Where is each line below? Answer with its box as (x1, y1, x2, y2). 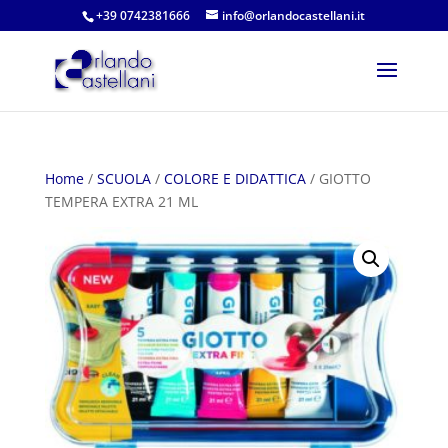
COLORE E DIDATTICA (163, 169, 306, 188)
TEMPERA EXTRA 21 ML (44, 192, 198, 211)
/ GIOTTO (305, 169, 371, 188)
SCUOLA (96, 169, 151, 188)
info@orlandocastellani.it (222, 7, 366, 24)
